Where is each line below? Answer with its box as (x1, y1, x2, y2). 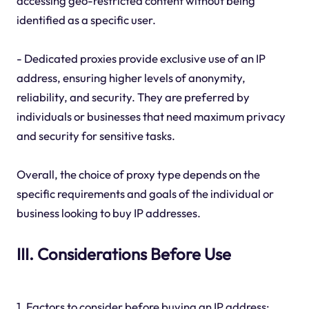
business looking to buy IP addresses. (16, 205, 201, 220)
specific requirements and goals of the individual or (16, 186, 274, 201)
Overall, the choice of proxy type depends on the (16, 166, 260, 181)
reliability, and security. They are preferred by (16, 89, 250, 104)
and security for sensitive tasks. (16, 128, 175, 143)
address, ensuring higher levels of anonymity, (16, 70, 246, 85)
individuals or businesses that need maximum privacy (16, 108, 286, 123)
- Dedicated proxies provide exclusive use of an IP (16, 50, 266, 66)
